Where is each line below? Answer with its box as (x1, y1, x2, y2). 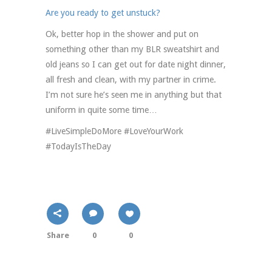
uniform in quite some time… (46, 104, 157, 115)
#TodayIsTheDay (46, 141, 111, 151)
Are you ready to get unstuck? (46, 7, 160, 18)
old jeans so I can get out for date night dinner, (46, 59, 226, 69)
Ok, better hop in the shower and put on (46, 29, 199, 39)
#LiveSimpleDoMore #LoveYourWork (46, 126, 183, 136)
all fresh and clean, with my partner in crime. (46, 74, 216, 84)
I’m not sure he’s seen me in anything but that (46, 89, 222, 100)
